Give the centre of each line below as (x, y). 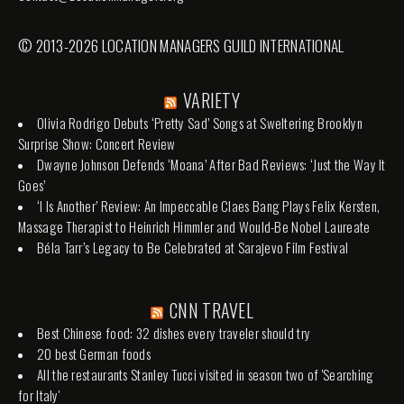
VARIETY (211, 100)
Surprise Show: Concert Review (97, 143)
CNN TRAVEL (211, 310)
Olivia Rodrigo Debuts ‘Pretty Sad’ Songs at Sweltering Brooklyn (200, 122)
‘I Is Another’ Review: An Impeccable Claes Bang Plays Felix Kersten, (209, 205)
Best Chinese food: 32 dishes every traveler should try (174, 332)
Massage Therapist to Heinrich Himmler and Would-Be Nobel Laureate (194, 226)
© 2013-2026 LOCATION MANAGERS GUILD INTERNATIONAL (181, 45)
